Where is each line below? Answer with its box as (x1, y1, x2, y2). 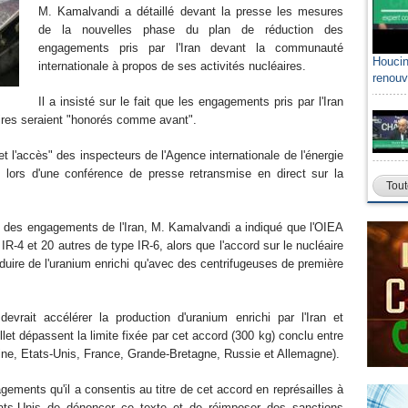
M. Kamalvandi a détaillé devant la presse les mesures (38, 5, 343, 18)
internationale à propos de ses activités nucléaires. (38, 59, 306, 73)
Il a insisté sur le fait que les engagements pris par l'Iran (38, 95, 343, 108)
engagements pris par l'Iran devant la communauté (38, 41, 343, 55)
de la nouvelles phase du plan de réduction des (38, 23, 343, 36)
